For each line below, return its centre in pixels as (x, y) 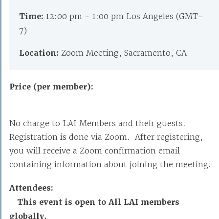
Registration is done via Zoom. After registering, (106, 137)
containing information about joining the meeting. (110, 164)
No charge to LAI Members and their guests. (99, 123)
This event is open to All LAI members (98, 202)
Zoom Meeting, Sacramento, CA (124, 53)
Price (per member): (51, 87)
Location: (40, 53)
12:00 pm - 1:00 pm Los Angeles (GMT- (125, 16)
